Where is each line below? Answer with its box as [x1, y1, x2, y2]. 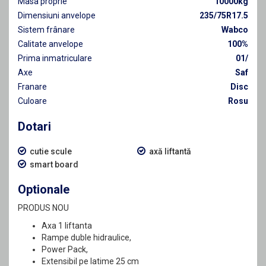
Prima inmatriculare [18, 53, 92, 63]
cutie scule [30, 146, 72, 156]
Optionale [18, 182, 69, 197]
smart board [30, 159, 78, 169]
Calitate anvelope [18, 39, 83, 49]
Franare [18, 81, 47, 91]
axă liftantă [149, 146, 191, 156]
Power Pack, [42, 244, 88, 254]
